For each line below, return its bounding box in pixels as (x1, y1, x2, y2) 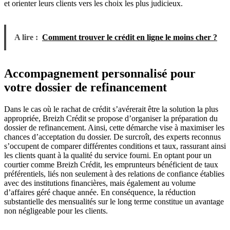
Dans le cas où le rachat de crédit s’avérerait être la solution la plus (4, 104, 218, 113)
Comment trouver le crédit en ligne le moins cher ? (42, 32, 217, 42)
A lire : (14, 32, 38, 42)
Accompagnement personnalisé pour (4, 66, 196, 80)
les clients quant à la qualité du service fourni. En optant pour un (4, 150, 212, 160)
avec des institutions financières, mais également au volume (4, 178, 196, 187)
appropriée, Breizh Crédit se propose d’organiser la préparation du (4, 113, 218, 123)
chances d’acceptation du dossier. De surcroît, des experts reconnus (4, 132, 221, 141)
